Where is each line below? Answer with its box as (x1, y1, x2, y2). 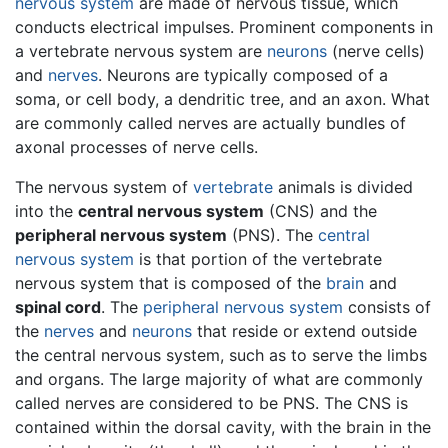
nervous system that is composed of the (15, 272, 326, 293)
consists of (343, 296, 431, 317)
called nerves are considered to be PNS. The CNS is (15, 392, 408, 413)
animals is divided (273, 176, 413, 197)
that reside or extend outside (192, 320, 417, 341)
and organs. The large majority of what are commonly (15, 368, 423, 389)
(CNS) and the (264, 200, 377, 221)
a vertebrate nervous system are (15, 40, 267, 61)
